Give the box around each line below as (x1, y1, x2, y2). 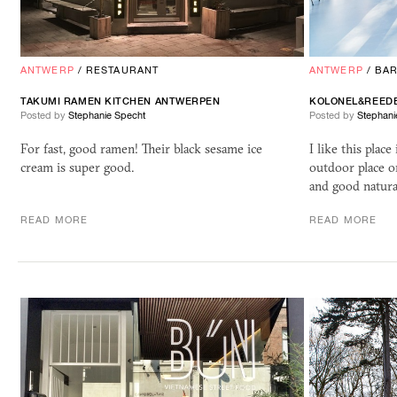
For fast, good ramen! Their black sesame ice (20, 141, 262, 158)
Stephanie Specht (68, 110, 145, 121)
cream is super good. (20, 160, 134, 176)
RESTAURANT (86, 65, 160, 76)
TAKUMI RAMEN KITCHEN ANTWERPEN (20, 96, 221, 107)
